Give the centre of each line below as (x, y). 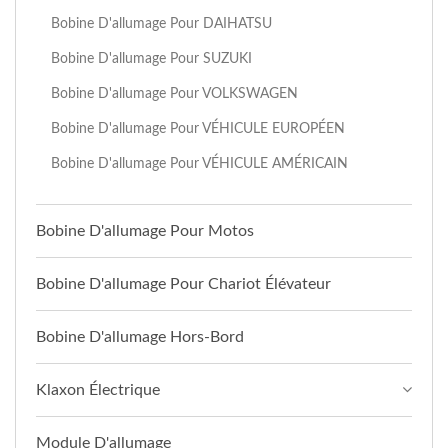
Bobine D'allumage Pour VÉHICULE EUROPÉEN (198, 129)
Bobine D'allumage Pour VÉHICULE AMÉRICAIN (199, 164)
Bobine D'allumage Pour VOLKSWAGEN (174, 94)
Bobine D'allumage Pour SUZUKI (151, 59)
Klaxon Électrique (98, 390)
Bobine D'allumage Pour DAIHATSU (161, 24)
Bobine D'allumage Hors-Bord (140, 337)
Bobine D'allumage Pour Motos (145, 231)
